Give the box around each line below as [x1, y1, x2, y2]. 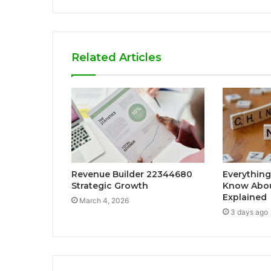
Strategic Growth [71, 180, 148, 192]
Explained [222, 192, 267, 203]
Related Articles [71, 51, 162, 65]
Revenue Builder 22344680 [71, 169, 192, 180]
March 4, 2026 [79, 196, 129, 206]
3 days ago [230, 207, 268, 217]
